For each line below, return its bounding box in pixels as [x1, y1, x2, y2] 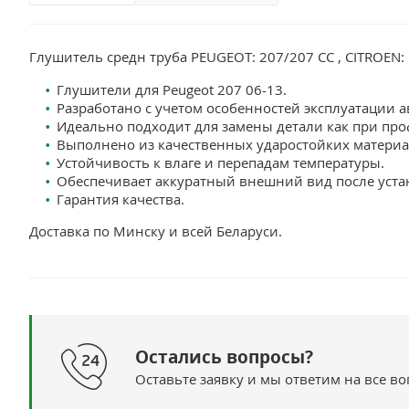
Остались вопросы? [135, 345, 313, 369]
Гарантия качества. [57, 190, 184, 208]
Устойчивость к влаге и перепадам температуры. [57, 153, 384, 172]
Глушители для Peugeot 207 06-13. [57, 80, 287, 99]
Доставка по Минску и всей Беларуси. [29, 222, 282, 240]
